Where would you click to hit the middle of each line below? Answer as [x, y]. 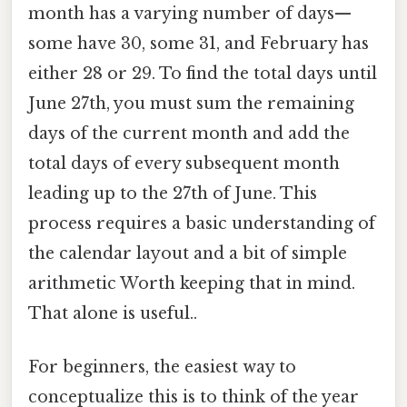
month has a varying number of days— [190, 13]
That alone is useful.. [113, 313]
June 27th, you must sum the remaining [191, 103]
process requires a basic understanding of [202, 223]
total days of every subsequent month [184, 163]
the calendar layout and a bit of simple [188, 253]
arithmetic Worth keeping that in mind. [192, 283]
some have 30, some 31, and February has [199, 43]
